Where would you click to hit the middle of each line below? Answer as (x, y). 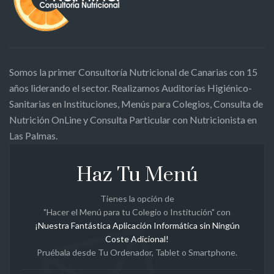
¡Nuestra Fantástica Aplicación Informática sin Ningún (137, 225)
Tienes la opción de (137, 198)
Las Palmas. (33, 135)
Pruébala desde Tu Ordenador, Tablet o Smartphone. (137, 252)
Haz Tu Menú (137, 175)
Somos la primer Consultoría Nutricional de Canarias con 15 (133, 72)
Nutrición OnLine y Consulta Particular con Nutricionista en (133, 119)
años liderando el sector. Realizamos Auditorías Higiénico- (131, 87)
